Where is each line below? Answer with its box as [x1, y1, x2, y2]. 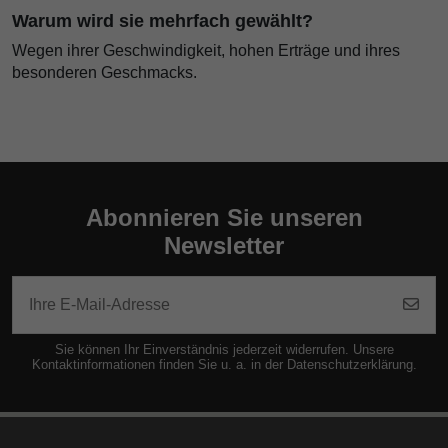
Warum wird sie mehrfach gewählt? [12, 11, 313, 32]
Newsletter [164, 232, 284, 260]
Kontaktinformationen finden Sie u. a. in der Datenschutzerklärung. [31, 357, 417, 373]
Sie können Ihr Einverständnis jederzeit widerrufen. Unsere [54, 342, 394, 358]
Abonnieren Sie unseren [85, 204, 363, 232]
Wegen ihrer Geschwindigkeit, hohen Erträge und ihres [12, 42, 400, 60]
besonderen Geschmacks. [12, 64, 197, 82]
